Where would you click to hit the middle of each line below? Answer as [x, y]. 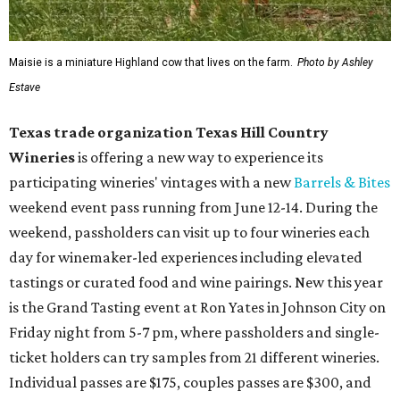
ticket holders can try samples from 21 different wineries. [194, 357]
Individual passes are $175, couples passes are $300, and [190, 382]
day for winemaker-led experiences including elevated [186, 257]
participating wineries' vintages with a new [151, 182]
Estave [25, 87]
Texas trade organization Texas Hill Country [169, 132]
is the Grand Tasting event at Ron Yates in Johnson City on [197, 307]
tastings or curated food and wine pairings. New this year [196, 282]
